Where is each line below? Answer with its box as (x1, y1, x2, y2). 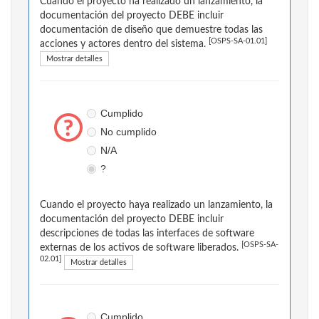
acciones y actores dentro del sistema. (40, 39, 209, 50)
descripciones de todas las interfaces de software (40, 229, 254, 239)
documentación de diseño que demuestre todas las (40, 25, 263, 36)
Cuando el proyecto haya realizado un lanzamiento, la (40, 200, 273, 211)
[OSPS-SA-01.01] (209, 38, 267, 46)
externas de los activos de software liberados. (40, 243, 241, 253)
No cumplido (100, 126, 157, 138)
